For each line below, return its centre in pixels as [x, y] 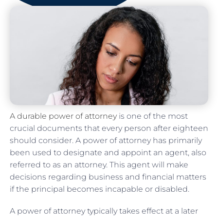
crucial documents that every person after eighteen [109, 128]
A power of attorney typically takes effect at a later [104, 211]
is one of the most [152, 116]
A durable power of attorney [63, 116]
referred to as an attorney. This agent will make [99, 164]
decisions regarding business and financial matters [108, 177]
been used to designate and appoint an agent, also [108, 152]
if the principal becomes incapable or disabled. [100, 189]
